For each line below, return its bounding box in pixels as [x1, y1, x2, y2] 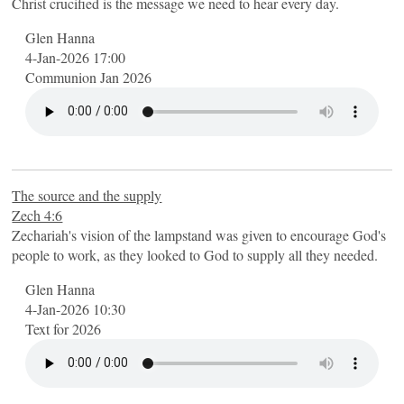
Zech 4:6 [12, 205, 63, 225]
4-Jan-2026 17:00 [25, 47, 126, 67]
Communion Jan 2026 [25, 67, 152, 87]
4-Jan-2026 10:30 [25, 298, 126, 318]
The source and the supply [12, 185, 162, 205]
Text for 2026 [25, 318, 102, 338]
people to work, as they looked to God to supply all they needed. [12, 244, 379, 264]
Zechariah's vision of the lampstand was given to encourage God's [12, 225, 387, 244]
